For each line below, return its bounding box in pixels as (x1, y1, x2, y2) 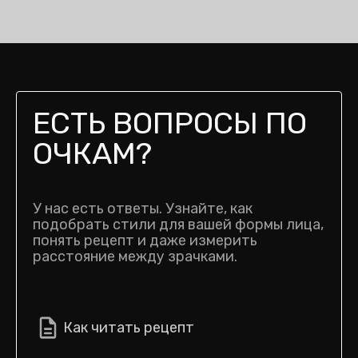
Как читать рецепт (63, 319, 194, 336)
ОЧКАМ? (33, 135, 152, 172)
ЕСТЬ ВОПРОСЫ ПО (33, 105, 307, 141)
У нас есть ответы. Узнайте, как (33, 200, 253, 217)
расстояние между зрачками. (33, 248, 237, 265)
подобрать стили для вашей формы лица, (33, 216, 324, 233)
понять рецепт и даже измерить (33, 232, 257, 249)
